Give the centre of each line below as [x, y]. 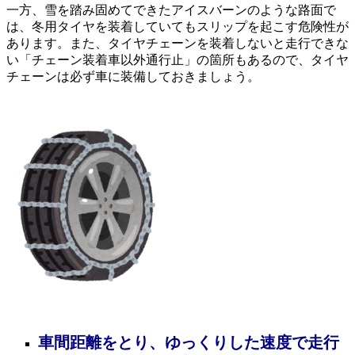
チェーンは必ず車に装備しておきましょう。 [133, 76]
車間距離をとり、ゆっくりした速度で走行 [189, 342]
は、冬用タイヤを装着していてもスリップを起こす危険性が [177, 26]
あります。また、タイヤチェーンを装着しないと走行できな [177, 43]
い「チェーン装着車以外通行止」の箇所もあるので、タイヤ [177, 59]
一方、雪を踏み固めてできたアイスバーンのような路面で [171, 10]
